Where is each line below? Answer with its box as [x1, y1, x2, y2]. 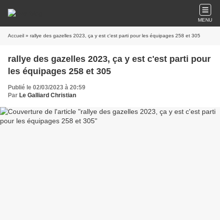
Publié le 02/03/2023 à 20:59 [8, 84, 85, 91]
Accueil [8, 33, 24, 38]
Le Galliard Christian [19, 92, 76, 99]
